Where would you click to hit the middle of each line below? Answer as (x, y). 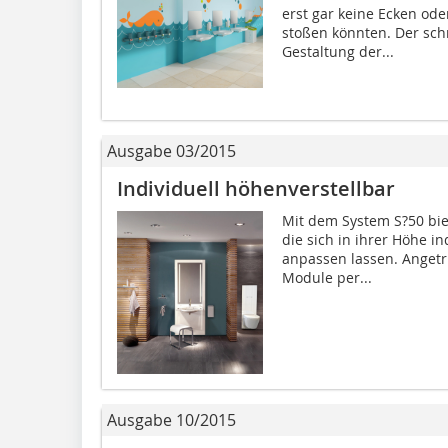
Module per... (326, 278)
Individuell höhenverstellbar (256, 189)
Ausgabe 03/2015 (171, 151)
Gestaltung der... (337, 52)
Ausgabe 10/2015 (171, 420)
